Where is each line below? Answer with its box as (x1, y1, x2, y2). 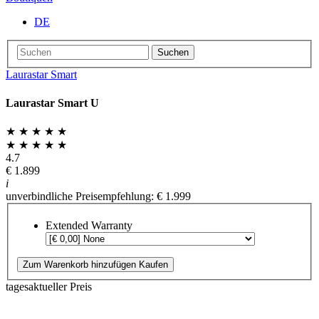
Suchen (157, 47, 189, 58)
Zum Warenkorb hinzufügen (23, 259, 136, 271)
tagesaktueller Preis (6, 281, 92, 293)
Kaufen (139, 259, 168, 271)
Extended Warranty (46, 219, 132, 232)
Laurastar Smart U (6, 96, 99, 109)
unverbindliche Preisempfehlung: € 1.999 (6, 189, 191, 202)
